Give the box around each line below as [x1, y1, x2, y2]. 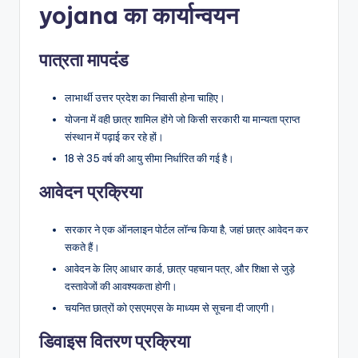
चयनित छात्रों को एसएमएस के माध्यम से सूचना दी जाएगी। [65, 301, 276, 315]
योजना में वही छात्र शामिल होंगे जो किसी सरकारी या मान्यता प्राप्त [65, 113, 300, 126]
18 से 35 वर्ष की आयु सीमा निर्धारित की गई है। [65, 152, 234, 165]
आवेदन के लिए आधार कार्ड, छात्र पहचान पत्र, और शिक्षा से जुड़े [65, 262, 295, 276]
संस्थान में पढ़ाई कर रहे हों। [65, 130, 164, 144]
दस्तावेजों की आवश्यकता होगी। [65, 280, 177, 293]
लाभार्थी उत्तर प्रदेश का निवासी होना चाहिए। [65, 90, 225, 104]
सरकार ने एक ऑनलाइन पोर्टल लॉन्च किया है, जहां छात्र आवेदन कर [65, 223, 308, 237]
